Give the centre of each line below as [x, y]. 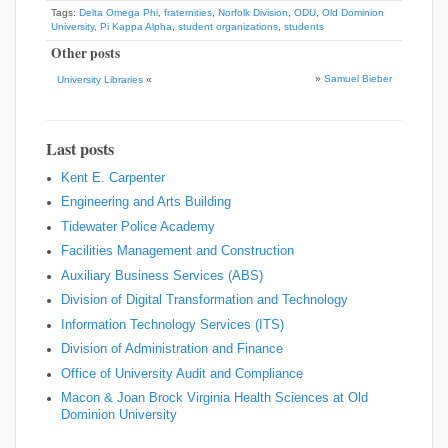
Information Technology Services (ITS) [172, 324]
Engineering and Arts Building [146, 202]
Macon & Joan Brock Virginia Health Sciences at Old [214, 398]
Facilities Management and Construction [177, 251]
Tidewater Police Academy [138, 226]
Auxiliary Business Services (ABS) [162, 275]
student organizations [228, 27]
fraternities [188, 13]
